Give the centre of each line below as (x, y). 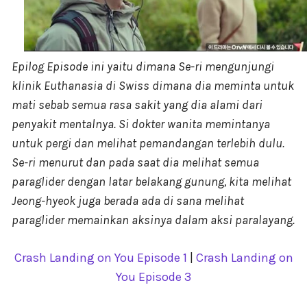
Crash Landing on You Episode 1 (100, 258)
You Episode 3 (153, 277)
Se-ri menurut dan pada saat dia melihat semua (135, 163)
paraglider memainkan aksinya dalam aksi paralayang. (153, 220)
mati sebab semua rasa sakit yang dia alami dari (137, 105)
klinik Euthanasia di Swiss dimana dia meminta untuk (153, 86)
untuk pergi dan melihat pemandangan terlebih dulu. (148, 144)
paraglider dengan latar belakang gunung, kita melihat (151, 182)
